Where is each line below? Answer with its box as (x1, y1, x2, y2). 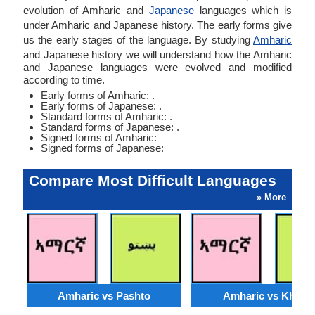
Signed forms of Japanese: (41, 142, 164, 154)
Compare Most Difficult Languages (29, 172, 276, 188)
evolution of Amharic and (23, 4, 149, 16)
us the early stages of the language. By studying (23, 34, 253, 46)
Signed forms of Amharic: (41, 131, 157, 143)
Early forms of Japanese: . (41, 100, 162, 112)
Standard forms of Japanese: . (41, 121, 179, 133)
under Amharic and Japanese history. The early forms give (23, 19, 292, 31)
